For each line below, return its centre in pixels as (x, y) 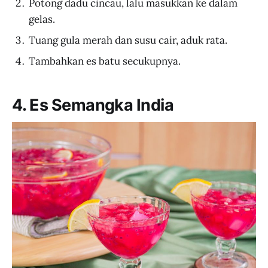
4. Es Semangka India (93, 105)
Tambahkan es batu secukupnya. (105, 61)
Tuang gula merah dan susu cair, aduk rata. (128, 40)
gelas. (42, 19)
